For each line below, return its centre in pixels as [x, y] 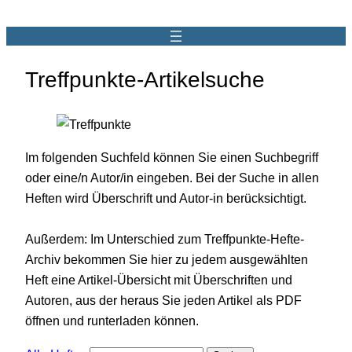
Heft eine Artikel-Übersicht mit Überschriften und [159, 280]
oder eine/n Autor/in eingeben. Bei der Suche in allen [172, 178]
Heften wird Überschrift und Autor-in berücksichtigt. [166, 198]
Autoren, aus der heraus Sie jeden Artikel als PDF [163, 301]
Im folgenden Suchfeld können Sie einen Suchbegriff [172, 158]
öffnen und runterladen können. [112, 321]
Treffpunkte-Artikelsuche [145, 79]
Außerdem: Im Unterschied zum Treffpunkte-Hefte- [165, 239]
